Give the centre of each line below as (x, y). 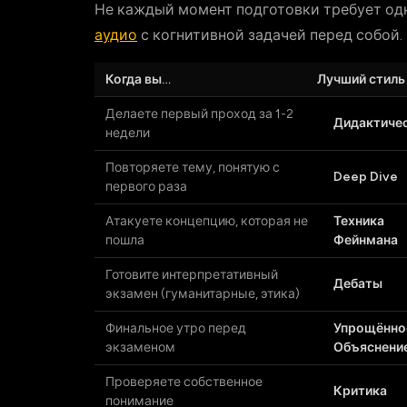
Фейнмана (366, 240)
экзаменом (140, 347)
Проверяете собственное (184, 382)
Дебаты (358, 284)
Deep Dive (366, 177)
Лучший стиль (361, 79)
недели (128, 133)
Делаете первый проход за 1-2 (199, 114)
